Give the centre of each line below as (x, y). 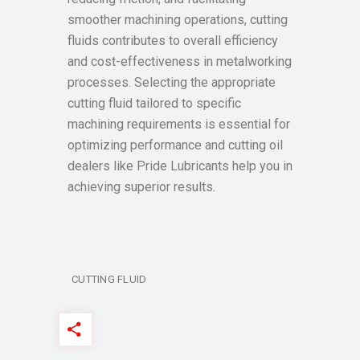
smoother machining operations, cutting (178, 20)
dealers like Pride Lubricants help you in (180, 166)
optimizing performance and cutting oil (175, 145)
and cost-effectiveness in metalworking (180, 61)
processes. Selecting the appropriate (172, 82)
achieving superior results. (141, 187)
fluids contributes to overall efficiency (173, 41)
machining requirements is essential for (179, 124)
